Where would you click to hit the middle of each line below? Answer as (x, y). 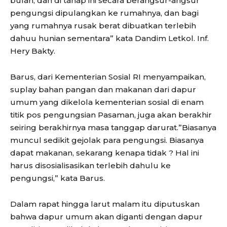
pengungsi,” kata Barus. (58, 178)
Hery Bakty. (33, 51)
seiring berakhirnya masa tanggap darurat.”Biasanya (113, 127)
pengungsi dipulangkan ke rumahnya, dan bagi (104, 13)
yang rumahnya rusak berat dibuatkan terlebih (103, 25)
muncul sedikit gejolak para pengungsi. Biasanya (107, 140)
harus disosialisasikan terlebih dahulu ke (90, 165)
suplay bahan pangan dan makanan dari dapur (103, 89)
